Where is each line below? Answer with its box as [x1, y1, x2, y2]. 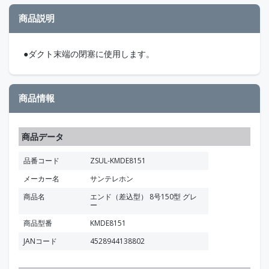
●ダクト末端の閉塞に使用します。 [23, 47, 154, 59]
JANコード [23, 235, 57, 246]
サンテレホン [90, 173, 133, 184]
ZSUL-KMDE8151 [90, 155, 146, 166]
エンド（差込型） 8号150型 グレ [90, 191, 197, 202]
